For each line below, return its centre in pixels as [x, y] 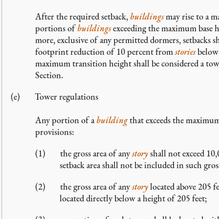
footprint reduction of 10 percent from [105, 52]
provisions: [55, 132]
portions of [56, 28]
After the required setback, [83, 16]
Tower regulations [66, 97]
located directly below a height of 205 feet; [133, 198]
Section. [49, 75]
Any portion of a [66, 120]
